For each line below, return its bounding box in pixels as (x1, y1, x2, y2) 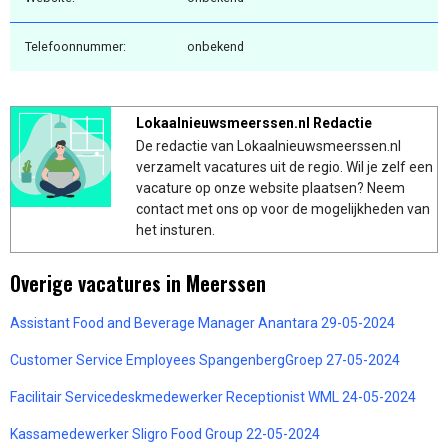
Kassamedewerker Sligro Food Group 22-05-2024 (10, 425, 320, 442)
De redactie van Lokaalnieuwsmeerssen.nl (136, 137, 401, 154)
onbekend (187, 38, 244, 54)
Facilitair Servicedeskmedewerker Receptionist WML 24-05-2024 (10, 388, 416, 405)
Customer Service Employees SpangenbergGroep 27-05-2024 (10, 351, 400, 368)
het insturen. (136, 221, 215, 238)
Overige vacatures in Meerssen (10, 267, 266, 298)
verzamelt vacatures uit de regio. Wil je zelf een (136, 158, 433, 175)
